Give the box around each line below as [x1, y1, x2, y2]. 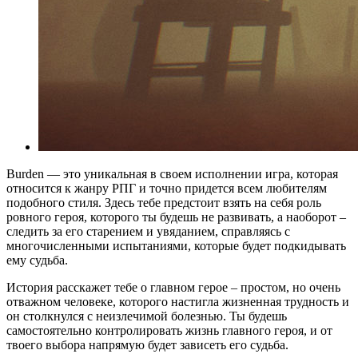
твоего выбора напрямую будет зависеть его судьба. [6, 337, 288, 352]
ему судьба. [6, 253, 68, 267]
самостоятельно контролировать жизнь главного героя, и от [6, 323, 332, 337]
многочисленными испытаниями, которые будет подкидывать [6, 238, 346, 253]
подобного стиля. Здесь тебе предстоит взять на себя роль [6, 195, 321, 209]
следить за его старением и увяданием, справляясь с [6, 224, 290, 238]
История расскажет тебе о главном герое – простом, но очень [6, 280, 340, 294]
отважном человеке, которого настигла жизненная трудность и [6, 294, 349, 308]
